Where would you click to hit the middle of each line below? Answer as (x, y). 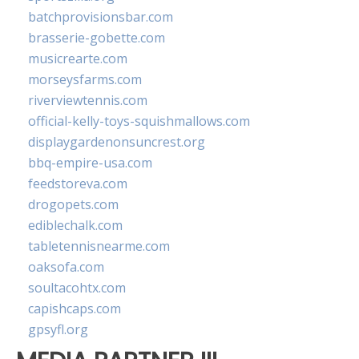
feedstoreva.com (78, 184)
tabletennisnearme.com (99, 246)
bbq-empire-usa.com (90, 163)
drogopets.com (73, 205)
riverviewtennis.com (88, 101)
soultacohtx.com (77, 288)
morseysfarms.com (85, 80)
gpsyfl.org (58, 330)
